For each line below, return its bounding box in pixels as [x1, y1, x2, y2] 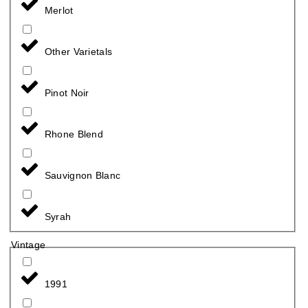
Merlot [44, 4, 74, 16]
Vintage [11, 239, 46, 251]
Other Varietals [44, 45, 113, 57]
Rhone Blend [44, 128, 104, 140]
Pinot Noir [44, 87, 89, 98]
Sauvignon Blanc [44, 169, 121, 181]
